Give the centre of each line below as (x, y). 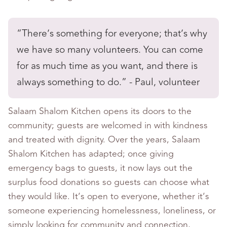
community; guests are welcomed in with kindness (108, 125)
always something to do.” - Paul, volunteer (108, 82)
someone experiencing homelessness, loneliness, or (112, 210)
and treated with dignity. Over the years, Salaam (104, 139)
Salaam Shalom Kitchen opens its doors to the (100, 111)
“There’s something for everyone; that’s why (112, 34)
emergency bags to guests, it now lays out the (100, 168)
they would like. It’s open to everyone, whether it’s (109, 196)
